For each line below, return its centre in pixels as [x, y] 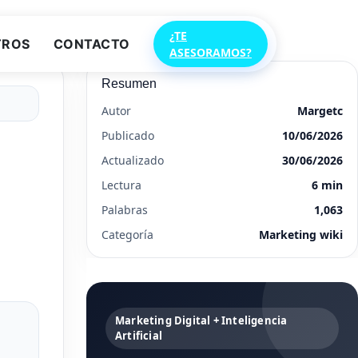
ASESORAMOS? [211, 52]
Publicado [128, 135]
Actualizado [133, 160]
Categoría [127, 235]
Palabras [125, 210]
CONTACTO [91, 44]
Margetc [320, 111]
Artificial [139, 336]
